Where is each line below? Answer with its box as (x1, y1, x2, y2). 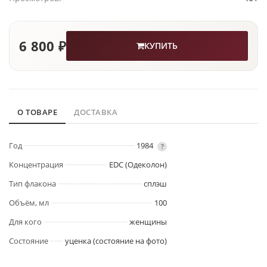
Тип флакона (9, 178, 56, 190)
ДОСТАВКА (74, 107, 117, 118)
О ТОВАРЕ (17, 107, 57, 118)
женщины (129, 216, 167, 228)
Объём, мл (9, 197, 49, 209)
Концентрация (9, 159, 63, 170)
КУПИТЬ (144, 40, 178, 52)
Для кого (9, 216, 42, 228)
